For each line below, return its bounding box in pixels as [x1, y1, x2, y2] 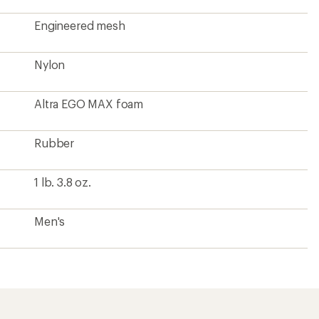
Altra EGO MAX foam [34, 97, 144, 110]
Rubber [34, 136, 75, 150]
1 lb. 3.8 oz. [34, 175, 91, 189]
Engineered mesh [34, 19, 125, 32]
